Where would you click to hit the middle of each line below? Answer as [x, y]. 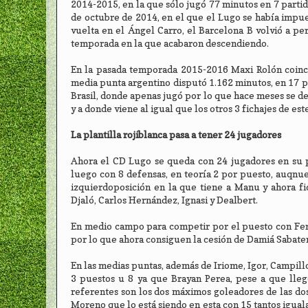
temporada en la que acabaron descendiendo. [170, 44]
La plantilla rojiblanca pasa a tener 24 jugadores [176, 135]
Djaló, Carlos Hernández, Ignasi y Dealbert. [164, 200]
